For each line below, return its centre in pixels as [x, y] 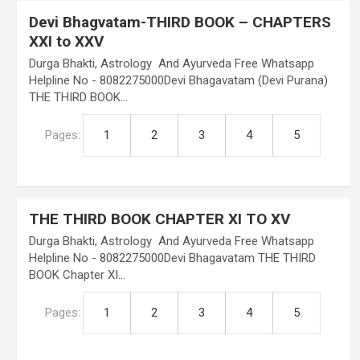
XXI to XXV [66, 41]
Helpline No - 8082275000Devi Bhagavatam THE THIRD [172, 258]
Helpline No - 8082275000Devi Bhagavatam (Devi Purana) [178, 80]
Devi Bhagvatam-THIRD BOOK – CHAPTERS [180, 22]
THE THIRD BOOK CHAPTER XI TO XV [159, 219]
